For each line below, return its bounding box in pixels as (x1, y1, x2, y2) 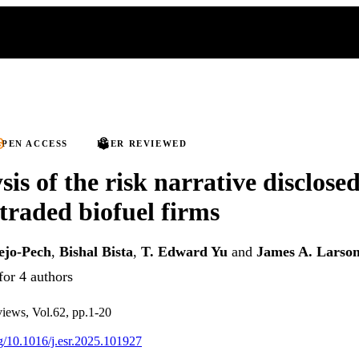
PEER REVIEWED (96, 139, 188, 148)
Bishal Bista (59, 244, 133, 260)
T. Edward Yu (141, 244, 228, 260)
